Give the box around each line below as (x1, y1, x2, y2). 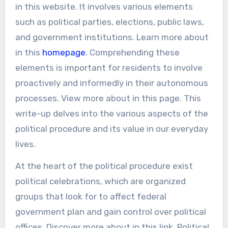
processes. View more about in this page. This (15, 93, 201, 103)
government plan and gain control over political (15, 206, 206, 217)
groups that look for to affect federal (15, 191, 166, 202)
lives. (15, 138, 36, 149)
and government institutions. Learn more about (15, 32, 209, 42)
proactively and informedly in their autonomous (15, 77, 208, 88)
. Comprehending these (85, 47, 180, 58)
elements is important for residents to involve (15, 62, 203, 73)
